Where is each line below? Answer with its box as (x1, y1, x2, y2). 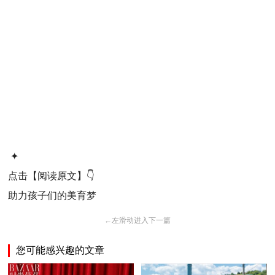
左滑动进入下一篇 (111, 216, 171, 225)
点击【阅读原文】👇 (8, 171, 98, 182)
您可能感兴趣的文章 (16, 245, 105, 256)
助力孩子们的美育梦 (8, 190, 97, 201)
